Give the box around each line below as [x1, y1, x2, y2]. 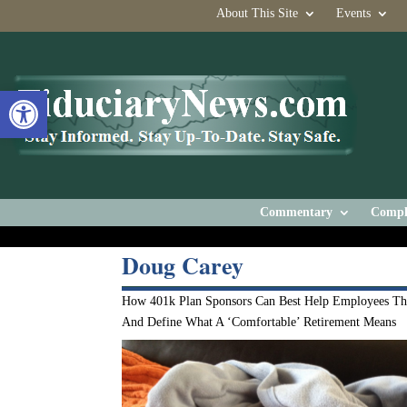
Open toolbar [8, 83, 161, 115]
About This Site [215, 6, 298, 20]
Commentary [260, 205, 333, 219]
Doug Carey [122, 248, 244, 283]
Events [335, 6, 371, 20]
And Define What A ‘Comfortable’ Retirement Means [122, 315, 397, 329]
